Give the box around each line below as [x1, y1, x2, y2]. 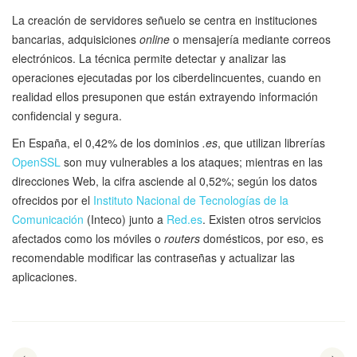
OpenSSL [12, 154, 64, 171]
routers [164, 230, 200, 247]
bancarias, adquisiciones [12, 31, 139, 48]
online [139, 31, 170, 48]
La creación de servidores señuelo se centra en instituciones [12, 12, 317, 29]
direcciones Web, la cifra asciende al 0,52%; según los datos [12, 173, 317, 190]
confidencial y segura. [12, 108, 122, 124]
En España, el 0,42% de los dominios [12, 135, 202, 151]
